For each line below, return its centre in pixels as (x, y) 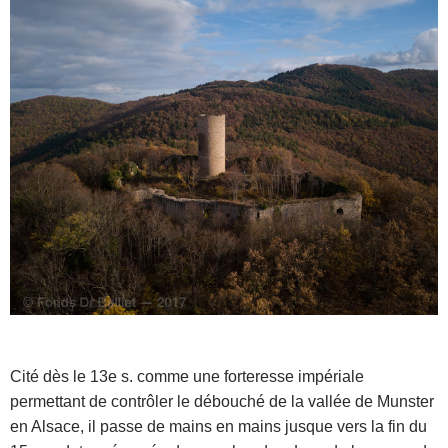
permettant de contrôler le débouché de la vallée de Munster (222, 401)
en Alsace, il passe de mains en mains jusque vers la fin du (218, 426)
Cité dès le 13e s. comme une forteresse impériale (187, 376)
